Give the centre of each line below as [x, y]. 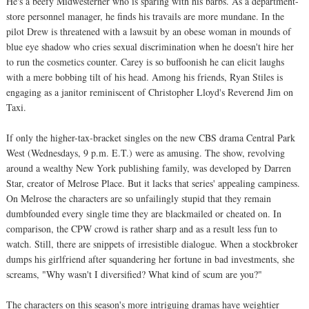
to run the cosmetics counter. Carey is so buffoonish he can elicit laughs [145, 61]
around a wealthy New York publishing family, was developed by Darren [149, 168]
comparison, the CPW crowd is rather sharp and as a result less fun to [142, 228]
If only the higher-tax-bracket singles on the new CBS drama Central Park [151, 137]
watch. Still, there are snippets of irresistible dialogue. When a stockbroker [152, 243]
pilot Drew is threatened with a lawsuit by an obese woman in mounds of [149, 31]
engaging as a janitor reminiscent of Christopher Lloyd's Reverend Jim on [150, 92]
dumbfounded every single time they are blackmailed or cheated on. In [144, 213]
